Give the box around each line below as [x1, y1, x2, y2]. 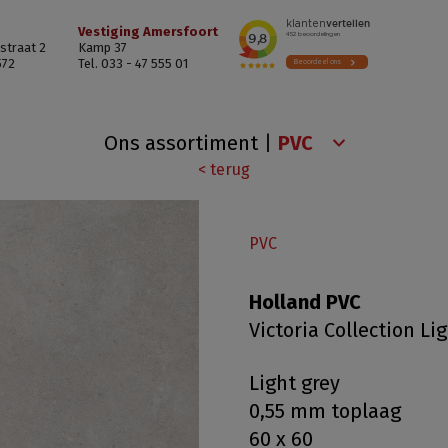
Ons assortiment [103, 131, 258, 155]
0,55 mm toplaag [249, 398, 401, 423]
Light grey [249, 370, 340, 395]
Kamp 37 [77, 40, 127, 55]
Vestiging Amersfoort [77, 24, 218, 39]
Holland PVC [249, 290, 361, 314]
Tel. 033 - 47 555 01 [77, 56, 188, 71]
